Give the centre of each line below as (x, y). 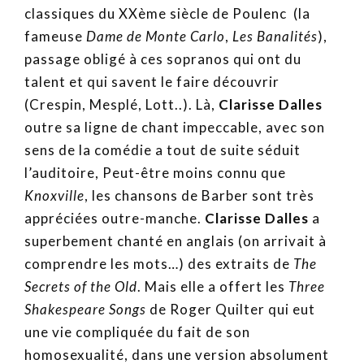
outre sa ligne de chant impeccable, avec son (175, 127)
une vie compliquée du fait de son (137, 331)
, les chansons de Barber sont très (199, 195)
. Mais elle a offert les (213, 286)
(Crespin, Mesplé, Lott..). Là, (120, 104)
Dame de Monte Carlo (156, 36)
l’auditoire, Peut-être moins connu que (155, 172)
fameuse (55, 36)
